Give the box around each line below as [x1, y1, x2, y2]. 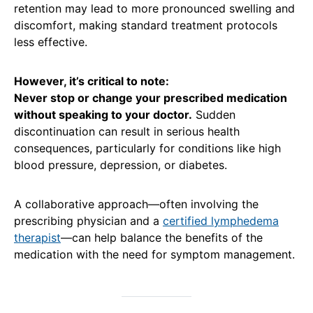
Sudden [192, 108, 235, 122]
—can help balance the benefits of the [61, 231, 263, 245]
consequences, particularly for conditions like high [14, 141, 281, 156]
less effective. [14, 35, 87, 50]
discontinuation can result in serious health [14, 124, 240, 139]
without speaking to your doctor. [14, 108, 192, 122]
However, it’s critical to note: [14, 74, 169, 89]
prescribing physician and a [14, 214, 163, 228]
